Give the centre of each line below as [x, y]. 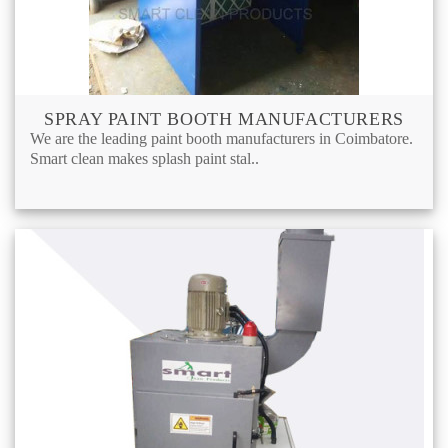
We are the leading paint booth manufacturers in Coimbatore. [221, 138]
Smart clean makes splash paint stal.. [144, 158]
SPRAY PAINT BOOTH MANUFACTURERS [224, 118]
